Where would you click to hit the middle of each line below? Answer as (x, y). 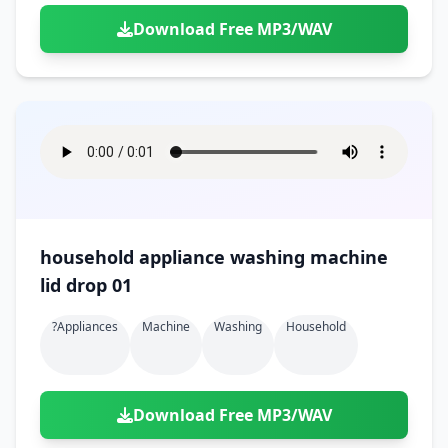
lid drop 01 (86, 285)
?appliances (85, 326)
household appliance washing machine (214, 257)
